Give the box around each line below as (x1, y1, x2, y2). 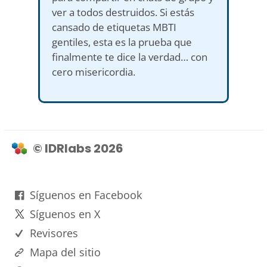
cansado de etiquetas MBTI (52, 20, 176, 34)
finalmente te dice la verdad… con (52, 49, 207, 64)
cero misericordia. (52, 64, 135, 79)
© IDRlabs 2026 (32, 139, 123, 157)
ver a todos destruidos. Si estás (52, 5, 194, 19)
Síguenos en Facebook (29, 187, 142, 202)
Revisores (29, 225, 78, 240)
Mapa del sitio (29, 244, 101, 259)
